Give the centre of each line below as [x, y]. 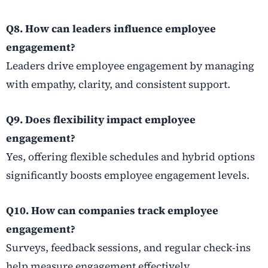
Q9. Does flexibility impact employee [101, 120]
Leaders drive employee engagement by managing [130, 66]
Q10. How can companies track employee [112, 211]
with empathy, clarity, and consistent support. [118, 85]
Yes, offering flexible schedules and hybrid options [130, 157]
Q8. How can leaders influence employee [111, 29]
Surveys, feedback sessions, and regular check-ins [128, 248]
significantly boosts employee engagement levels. [128, 176]
